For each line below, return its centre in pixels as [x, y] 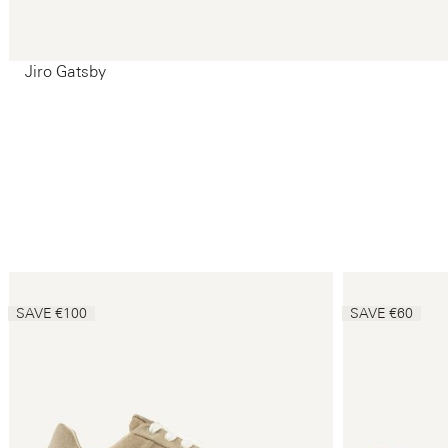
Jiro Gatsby [65, 71]
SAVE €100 [51, 313]
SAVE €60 [381, 313]
